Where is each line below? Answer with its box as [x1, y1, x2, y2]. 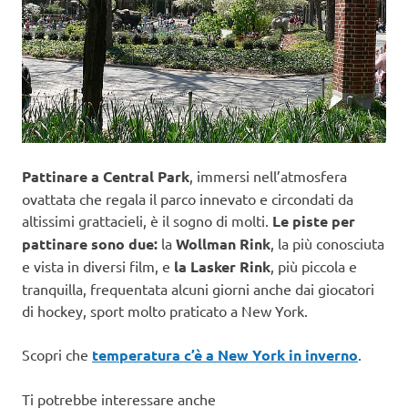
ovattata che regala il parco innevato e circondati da [22, 189, 353, 209]
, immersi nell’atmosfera [189, 167, 347, 186]
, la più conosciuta [270, 234, 384, 253]
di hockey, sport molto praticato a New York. [22, 301, 308, 321]
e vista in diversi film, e [22, 257, 170, 276]
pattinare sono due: [22, 234, 161, 254]
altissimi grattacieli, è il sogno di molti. [22, 211, 272, 230]
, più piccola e [270, 257, 357, 276]
